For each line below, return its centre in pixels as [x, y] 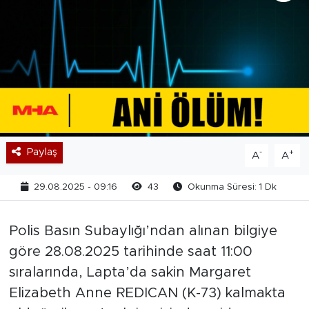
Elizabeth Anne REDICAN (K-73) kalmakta [147, 293]
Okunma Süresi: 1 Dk [231, 188]
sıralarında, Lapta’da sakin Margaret [130, 273]
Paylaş [42, 152]
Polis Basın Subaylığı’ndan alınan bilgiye [143, 231]
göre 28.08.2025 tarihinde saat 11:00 [130, 252]
